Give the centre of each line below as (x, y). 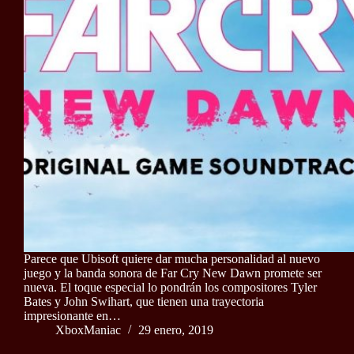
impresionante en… (72, 316)
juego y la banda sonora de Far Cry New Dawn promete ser (173, 273)
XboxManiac (88, 330)
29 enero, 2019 (176, 330)
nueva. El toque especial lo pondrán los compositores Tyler (170, 288)
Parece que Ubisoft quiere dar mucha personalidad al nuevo (172, 259)
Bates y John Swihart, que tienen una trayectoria (144, 302)
